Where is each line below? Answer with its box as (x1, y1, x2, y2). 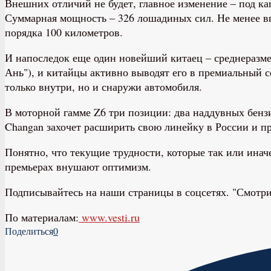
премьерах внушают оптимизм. (5, 158, 151, 174)
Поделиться (5, 224, 53, 237)
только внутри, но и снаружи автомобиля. (5, 79, 202, 94)
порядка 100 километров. (5, 24, 123, 39)
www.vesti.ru (79, 209, 140, 224)
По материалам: (5, 209, 79, 224)
